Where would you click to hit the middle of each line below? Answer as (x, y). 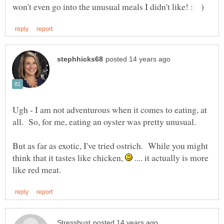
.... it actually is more (170, 158)
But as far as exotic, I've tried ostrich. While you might (110, 146)
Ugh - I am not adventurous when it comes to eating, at (110, 110)
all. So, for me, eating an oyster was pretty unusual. (106, 122)
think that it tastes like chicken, (69, 158)
